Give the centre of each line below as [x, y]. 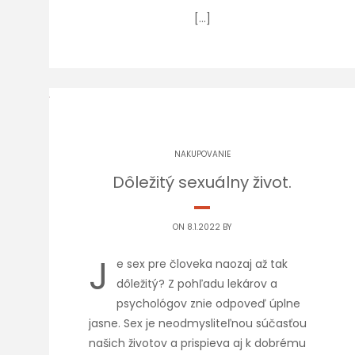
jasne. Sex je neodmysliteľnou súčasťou [198, 323]
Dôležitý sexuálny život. [202, 182]
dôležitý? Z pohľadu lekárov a [197, 284]
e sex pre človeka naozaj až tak [202, 264]
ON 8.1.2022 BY [202, 227]
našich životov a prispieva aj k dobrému [197, 343]
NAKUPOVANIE [202, 154]
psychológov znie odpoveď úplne [208, 303]
